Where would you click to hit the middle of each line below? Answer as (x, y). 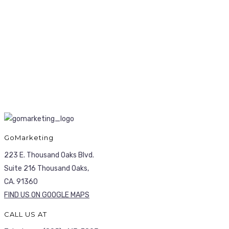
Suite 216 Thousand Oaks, (47, 169)
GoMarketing (29, 138)
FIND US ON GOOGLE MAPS (47, 195)
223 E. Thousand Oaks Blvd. (49, 155)
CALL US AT (26, 214)
